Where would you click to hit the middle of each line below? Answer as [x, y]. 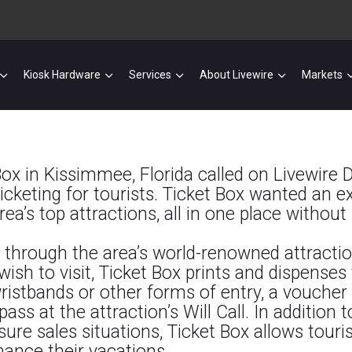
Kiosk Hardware [62, 75]
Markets [323, 75]
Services [150, 75]
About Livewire [237, 75]
